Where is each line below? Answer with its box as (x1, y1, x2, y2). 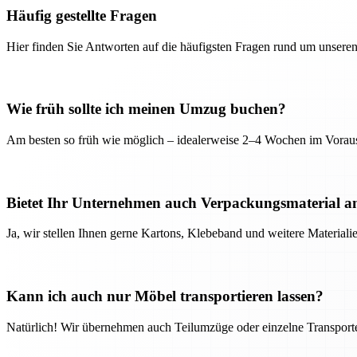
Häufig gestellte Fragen (6, 6, 157, 24)
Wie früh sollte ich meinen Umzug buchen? (6, 100, 286, 118)
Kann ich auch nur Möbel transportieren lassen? (6, 288, 324, 305)
